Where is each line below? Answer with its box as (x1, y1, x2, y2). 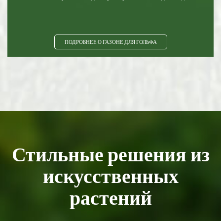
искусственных (42, 164, 179, 188)
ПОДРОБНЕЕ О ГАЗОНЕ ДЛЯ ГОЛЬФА (64, 38, 157, 46)
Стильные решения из (11, 142, 210, 166)
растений (69, 185, 152, 210)
